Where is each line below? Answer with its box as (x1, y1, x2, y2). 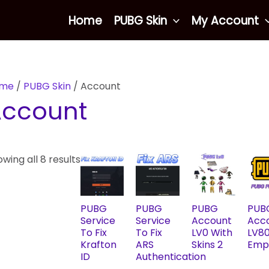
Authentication (136, 250, 207, 264)
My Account (192, 12, 259, 29)
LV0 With (191, 226, 232, 240)
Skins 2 (191, 238, 223, 252)
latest (79, 31, 107, 45)
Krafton (80, 238, 116, 252)
